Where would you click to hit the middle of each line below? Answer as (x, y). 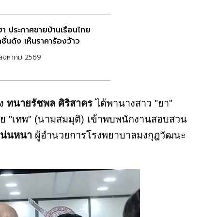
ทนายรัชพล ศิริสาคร (48, 103)
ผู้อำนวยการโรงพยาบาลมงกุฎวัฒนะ (109, 135)
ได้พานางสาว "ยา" (132, 103)
